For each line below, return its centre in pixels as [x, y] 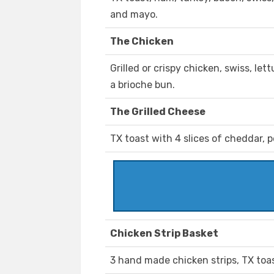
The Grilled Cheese [158, 112]
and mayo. [134, 15]
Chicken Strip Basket [164, 234]
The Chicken [142, 42]
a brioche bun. [143, 85]
